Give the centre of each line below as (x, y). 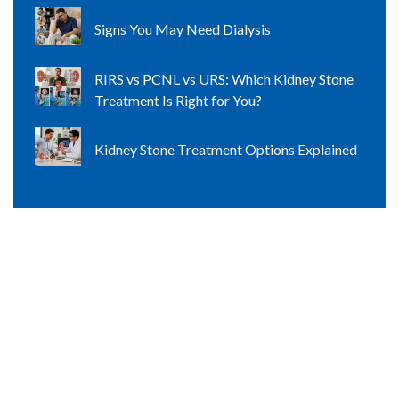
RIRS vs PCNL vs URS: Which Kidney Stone (224, 78)
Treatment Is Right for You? (178, 100)
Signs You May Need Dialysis (182, 29)
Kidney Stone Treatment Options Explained (225, 150)
